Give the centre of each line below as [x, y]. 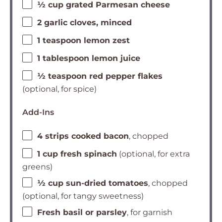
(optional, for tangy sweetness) [83, 196]
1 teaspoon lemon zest [83, 41]
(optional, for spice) [59, 89]
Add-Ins [38, 112]
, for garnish [150, 213]
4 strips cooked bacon [83, 136]
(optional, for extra [153, 154]
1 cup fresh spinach [77, 154]
